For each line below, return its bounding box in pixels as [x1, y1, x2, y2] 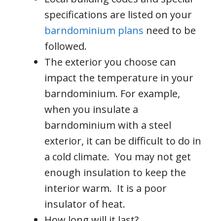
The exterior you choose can [44, 55, 176, 69]
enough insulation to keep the [44, 166, 186, 180]
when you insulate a [44, 103, 138, 116]
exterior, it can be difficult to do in [44, 134, 201, 148]
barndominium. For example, [44, 87, 180, 101]
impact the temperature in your [44, 71, 193, 85]
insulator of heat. [44, 197, 125, 211]
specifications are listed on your [44, 8, 192, 22]
